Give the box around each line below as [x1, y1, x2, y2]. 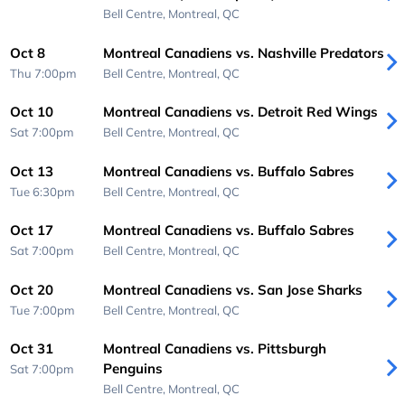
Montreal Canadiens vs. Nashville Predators [102, 43, 384, 61]
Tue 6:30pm [10, 184, 76, 199]
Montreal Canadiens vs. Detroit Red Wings [102, 103, 378, 121]
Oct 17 [10, 221, 54, 240]
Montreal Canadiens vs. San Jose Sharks [102, 280, 363, 298]
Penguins [102, 360, 163, 378]
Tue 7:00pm [10, 302, 76, 317]
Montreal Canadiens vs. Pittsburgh [102, 340, 326, 358]
